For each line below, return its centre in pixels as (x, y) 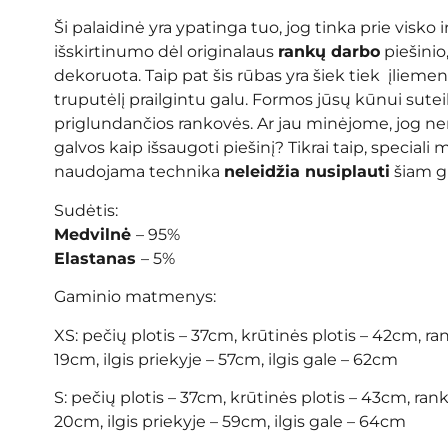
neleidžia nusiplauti (306, 172)
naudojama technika (138, 172)
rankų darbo (328, 52)
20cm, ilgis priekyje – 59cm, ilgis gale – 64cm (229, 421)
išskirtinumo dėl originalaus (165, 52)
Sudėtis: (85, 210)
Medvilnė (94, 234)
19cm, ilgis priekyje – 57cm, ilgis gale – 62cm (225, 359)
